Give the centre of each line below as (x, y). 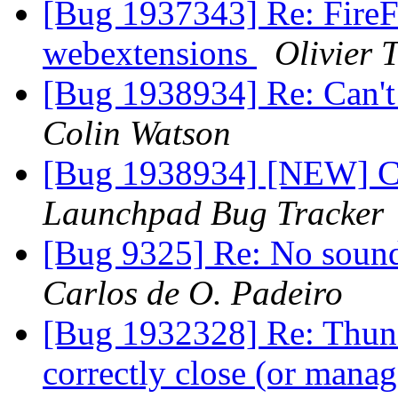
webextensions (150, 53)
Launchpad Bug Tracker (213, 213)
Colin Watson (137, 133)
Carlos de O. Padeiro (193, 293)
